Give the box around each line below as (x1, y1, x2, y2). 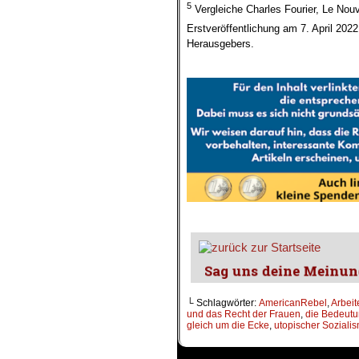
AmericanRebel (259, 297, 327, 309)
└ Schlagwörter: (187, 297, 259, 309)
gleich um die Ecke (187, 320, 269, 332)
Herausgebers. (187, 38, 254, 50)
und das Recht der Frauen (187, 309, 301, 321)
